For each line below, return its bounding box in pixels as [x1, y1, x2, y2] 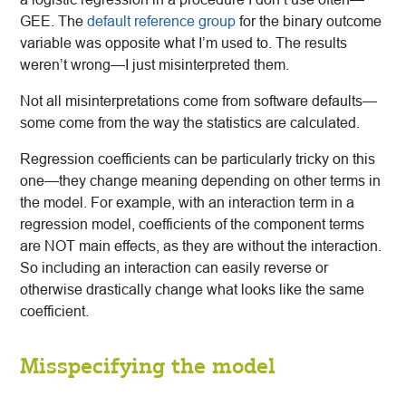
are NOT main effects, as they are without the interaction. [20, 238, 382, 255]
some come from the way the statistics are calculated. [20, 115, 360, 131]
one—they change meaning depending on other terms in [20, 173, 381, 189]
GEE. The [20, 14, 87, 30]
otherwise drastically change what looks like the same [20, 282, 364, 298]
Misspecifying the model [20, 353, 275, 380]
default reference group [87, 14, 236, 30]
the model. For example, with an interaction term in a [20, 195, 354, 211]
